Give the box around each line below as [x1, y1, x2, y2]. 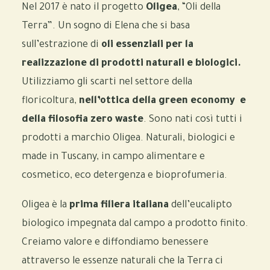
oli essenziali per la [101, 40, 193, 51]
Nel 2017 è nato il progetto [22, 2, 143, 13]
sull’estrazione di [22, 40, 101, 51]
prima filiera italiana [69, 200, 169, 211]
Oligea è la [22, 200, 69, 211]
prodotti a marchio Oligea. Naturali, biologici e [22, 133, 235, 144]
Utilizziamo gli [22, 77, 88, 88]
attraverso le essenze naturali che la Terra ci [22, 256, 223, 267]
